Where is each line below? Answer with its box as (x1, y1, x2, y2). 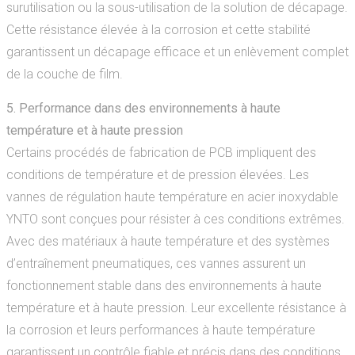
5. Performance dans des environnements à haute (6, 101, 281, 116)
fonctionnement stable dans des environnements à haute (6, 278, 322, 293)
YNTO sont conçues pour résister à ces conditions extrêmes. (6, 212, 345, 227)
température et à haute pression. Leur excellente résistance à (6, 300, 346, 315)
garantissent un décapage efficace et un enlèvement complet (6, 44, 349, 59)
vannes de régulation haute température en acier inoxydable (6, 189, 338, 204)
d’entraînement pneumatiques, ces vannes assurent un (6, 256, 306, 271)
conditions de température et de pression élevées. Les (6, 167, 309, 182)
